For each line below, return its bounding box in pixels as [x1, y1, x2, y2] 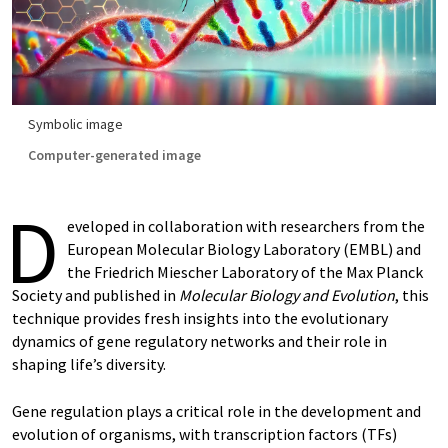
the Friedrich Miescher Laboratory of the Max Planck [67, 262, 423, 282]
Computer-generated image [28, 146, 201, 164]
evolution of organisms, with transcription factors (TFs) [12, 424, 397, 444]
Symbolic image [28, 115, 123, 133]
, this [395, 285, 429, 305]
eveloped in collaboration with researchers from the [67, 216, 425, 236]
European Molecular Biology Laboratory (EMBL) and [67, 239, 421, 259]
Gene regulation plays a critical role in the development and [12, 401, 421, 421]
